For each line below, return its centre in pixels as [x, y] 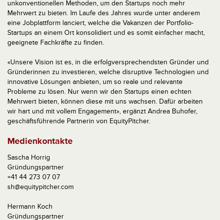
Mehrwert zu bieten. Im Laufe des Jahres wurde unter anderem [104, 13]
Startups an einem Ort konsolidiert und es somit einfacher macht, [106, 33]
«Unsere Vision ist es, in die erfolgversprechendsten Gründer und [108, 62]
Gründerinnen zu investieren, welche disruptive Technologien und [108, 72]
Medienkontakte [40, 141]
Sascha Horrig [29, 158]
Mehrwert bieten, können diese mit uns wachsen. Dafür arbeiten [105, 102]
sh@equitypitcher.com [41, 187]
